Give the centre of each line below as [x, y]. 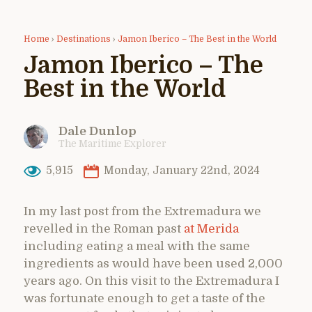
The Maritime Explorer [112, 143]
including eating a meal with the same [137, 246]
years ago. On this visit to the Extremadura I [151, 281]
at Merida [211, 228]
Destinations [84, 39]
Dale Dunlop [97, 131]
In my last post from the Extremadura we [142, 211]
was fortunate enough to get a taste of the [145, 298]
